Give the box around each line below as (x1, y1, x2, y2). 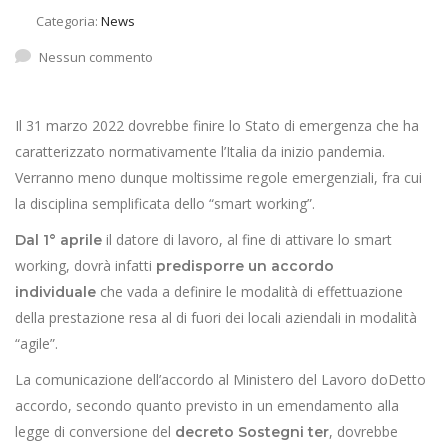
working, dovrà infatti (15, 256, 156, 275)
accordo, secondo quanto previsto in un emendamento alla (15, 396, 399, 415)
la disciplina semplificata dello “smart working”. (15, 194, 315, 213)
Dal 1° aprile (15, 231, 102, 249)
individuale (15, 283, 100, 301)
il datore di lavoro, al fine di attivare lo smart (102, 230, 392, 249)
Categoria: (36, 12, 101, 30)
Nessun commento (39, 48, 153, 66)
